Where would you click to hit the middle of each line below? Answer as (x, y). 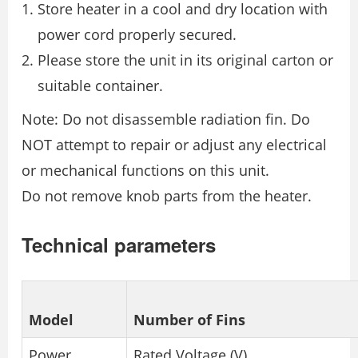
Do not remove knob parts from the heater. (167, 196)
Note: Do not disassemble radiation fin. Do (166, 119)
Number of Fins (189, 320)
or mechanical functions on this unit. (145, 171)
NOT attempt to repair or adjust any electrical (174, 145)
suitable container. (100, 86)
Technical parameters (119, 245)
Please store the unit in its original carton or (185, 60)
